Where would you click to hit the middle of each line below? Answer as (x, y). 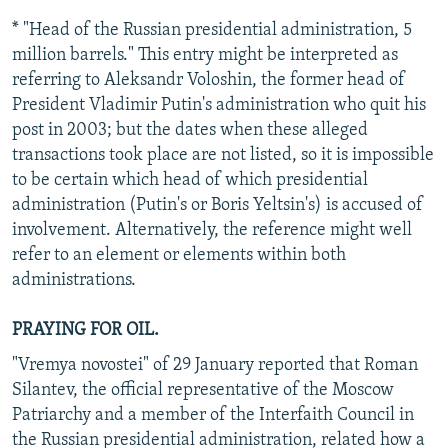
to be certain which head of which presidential (190, 180)
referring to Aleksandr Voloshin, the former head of (208, 80)
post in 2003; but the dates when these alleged (190, 130)
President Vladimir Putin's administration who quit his (219, 105)
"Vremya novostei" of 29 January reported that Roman (215, 365)
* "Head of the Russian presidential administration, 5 (212, 30)
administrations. (74, 280)
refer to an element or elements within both (179, 255)
